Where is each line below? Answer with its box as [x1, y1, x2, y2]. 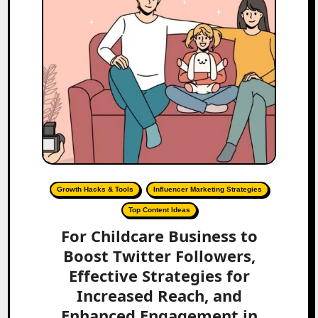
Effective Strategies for [68, 264, 250, 286]
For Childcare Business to [60, 224, 258, 246]
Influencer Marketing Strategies [153, 185, 262, 193]
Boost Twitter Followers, [62, 244, 256, 266]
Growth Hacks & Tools [56, 185, 133, 193]
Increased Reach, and [76, 284, 242, 306]
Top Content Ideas [128, 205, 190, 214]
